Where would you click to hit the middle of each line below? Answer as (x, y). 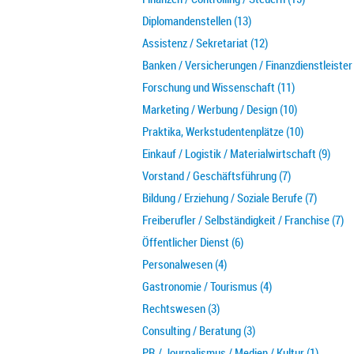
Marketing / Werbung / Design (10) (220, 109)
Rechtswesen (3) (181, 308)
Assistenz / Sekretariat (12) (205, 43)
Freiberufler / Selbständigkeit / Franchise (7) (243, 220)
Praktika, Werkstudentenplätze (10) (223, 131)
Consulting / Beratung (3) (199, 330)
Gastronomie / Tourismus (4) (207, 286)
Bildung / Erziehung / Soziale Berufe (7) (230, 198)
